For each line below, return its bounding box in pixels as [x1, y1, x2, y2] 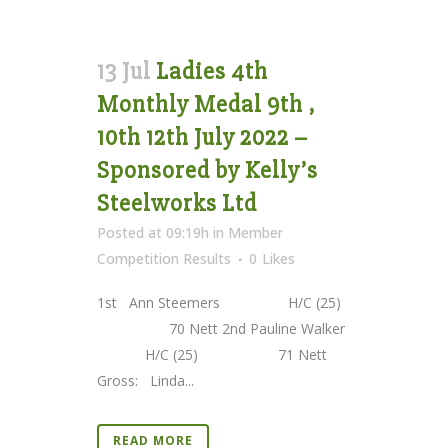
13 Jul [97, 56, 151, 86]
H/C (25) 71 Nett [97, 344, 327, 364]
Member [228, 222, 283, 242]
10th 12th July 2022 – [97, 122, 308, 152]
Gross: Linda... [97, 370, 194, 390]
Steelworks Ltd [97, 188, 257, 218]
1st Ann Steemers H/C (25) [97, 292, 345, 312]
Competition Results [97, 248, 231, 268]
